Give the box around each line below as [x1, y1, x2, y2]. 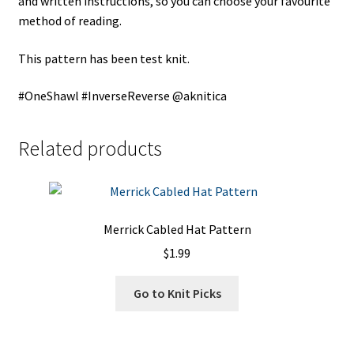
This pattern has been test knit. [17, 50, 190, 66]
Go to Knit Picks [133, 285, 221, 302]
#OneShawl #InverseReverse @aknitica [17, 88, 227, 104]
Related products [17, 136, 162, 162]
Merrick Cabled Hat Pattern [103, 220, 251, 237]
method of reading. [17, 13, 122, 29]
